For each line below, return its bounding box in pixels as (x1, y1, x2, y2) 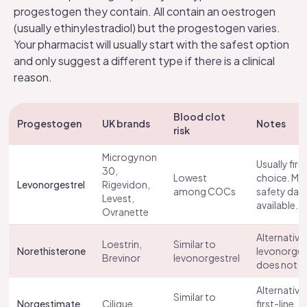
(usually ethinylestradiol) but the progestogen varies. (14, 21, 280, 35)
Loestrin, (102, 238, 142, 250)
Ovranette (102, 206, 149, 218)
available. (256, 199, 298, 211)
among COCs (173, 185, 236, 197)
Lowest (173, 171, 207, 184)
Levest (102, 192, 132, 204)
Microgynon (102, 151, 157, 163)
